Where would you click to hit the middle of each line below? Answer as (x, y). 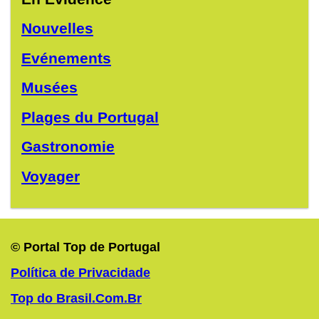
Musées (49, 88)
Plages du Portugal (90, 117)
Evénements (66, 58)
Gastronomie (68, 147)
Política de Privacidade (80, 272)
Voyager (51, 176)
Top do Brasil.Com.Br (76, 298)
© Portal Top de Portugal (85, 247)
